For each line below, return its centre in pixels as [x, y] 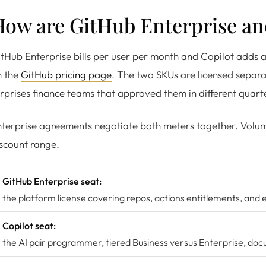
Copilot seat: [29, 226]
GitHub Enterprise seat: [52, 181]
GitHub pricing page [66, 75]
